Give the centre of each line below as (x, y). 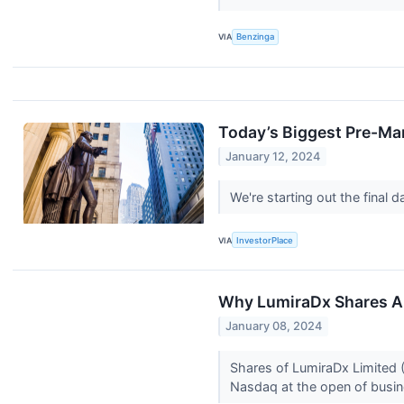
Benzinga (256, 37)
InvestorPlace (265, 240)
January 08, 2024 (274, 326)
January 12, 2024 (273, 157)
